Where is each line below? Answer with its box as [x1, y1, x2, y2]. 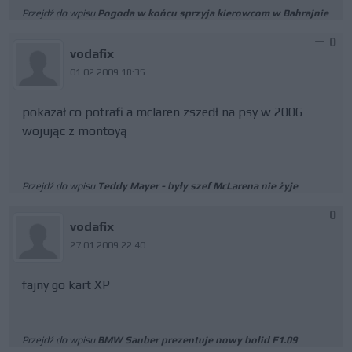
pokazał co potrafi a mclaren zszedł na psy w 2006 [22, 104, 302, 119]
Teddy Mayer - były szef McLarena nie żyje [97, 180, 298, 192]
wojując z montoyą [22, 123, 127, 138]
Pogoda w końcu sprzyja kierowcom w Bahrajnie [97, 7, 328, 19]
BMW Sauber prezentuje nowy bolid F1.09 [97, 334, 297, 346]
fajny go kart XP [22, 277, 110, 292]
